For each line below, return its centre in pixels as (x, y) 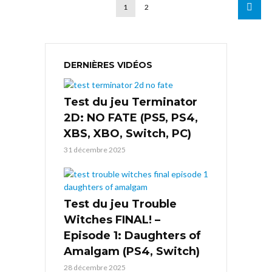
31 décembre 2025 (95, 150)
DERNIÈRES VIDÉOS (108, 65)
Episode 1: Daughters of (132, 236)
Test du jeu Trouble (120, 204)
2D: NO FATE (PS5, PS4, (131, 118)
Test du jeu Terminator (131, 102)
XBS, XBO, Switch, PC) (127, 134)
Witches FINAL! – (112, 220)
